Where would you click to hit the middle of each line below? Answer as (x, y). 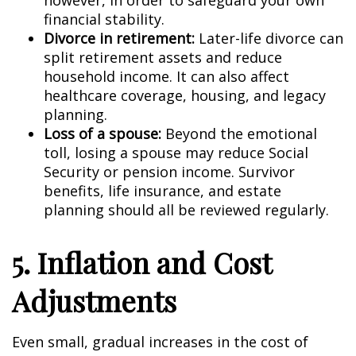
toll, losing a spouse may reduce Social (176, 153)
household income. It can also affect (166, 76)
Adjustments (94, 300)
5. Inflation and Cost (141, 262)
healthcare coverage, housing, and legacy (185, 95)
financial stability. (104, 19)
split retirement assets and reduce (163, 57)
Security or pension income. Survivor (169, 172)
